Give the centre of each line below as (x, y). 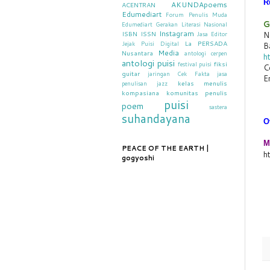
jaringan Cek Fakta (178, 74)
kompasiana (140, 93)
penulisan (134, 83)
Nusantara (137, 53)
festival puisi (195, 64)
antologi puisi (148, 63)
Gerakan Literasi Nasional (192, 24)
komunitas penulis (196, 93)
